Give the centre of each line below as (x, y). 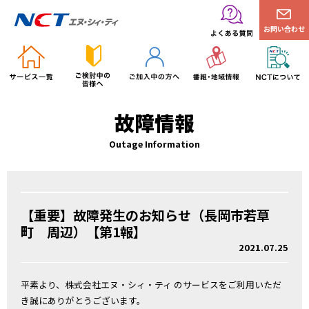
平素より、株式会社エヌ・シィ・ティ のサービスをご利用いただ (151, 285)
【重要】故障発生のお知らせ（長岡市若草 (145, 215)
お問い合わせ (284, 29)
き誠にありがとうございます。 (83, 300)
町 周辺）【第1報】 (83, 232)
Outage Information (154, 144)
